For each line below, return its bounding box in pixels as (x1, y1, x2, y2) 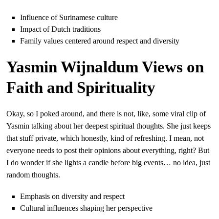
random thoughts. (6, 170, 61, 179)
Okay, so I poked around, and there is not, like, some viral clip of (6, 109, 206, 118)
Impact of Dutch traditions (20, 24, 101, 33)
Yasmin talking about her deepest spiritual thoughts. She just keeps (6, 121, 211, 130)
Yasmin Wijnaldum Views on (6, 58, 204, 76)
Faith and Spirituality (6, 78, 156, 96)
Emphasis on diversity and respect (20, 192, 125, 200)
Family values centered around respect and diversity (20, 36, 180, 45)
